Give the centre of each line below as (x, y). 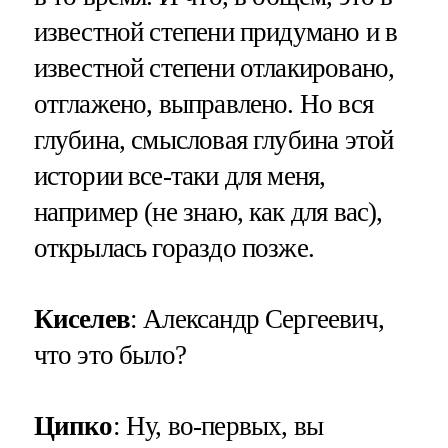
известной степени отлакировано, (214, 67)
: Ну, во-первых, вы (218, 425)
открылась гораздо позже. (174, 247)
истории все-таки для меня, (179, 175)
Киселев (81, 318)
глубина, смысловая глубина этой (213, 139)
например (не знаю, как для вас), (208, 211)
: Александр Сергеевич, (256, 318)
